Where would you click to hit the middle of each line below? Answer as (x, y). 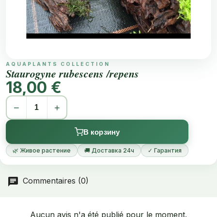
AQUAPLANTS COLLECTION (58, 64)
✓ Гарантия (165, 150)
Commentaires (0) (54, 181)
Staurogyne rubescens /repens (72, 73)
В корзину (101, 132)
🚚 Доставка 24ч (109, 150)
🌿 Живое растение (42, 150)
